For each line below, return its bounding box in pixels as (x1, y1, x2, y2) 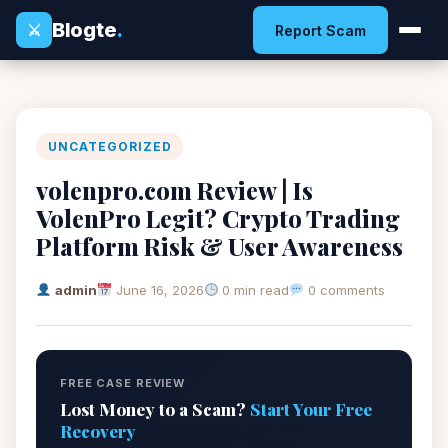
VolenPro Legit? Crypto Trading (36, 202, 400, 234)
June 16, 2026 (115, 282, 204, 298)
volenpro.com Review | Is (36, 174, 313, 206)
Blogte (52, 17, 117, 42)
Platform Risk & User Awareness (36, 230, 403, 262)
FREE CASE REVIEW (60, 376, 186, 390)
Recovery (60, 420, 136, 442)
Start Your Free (250, 398, 372, 420)
